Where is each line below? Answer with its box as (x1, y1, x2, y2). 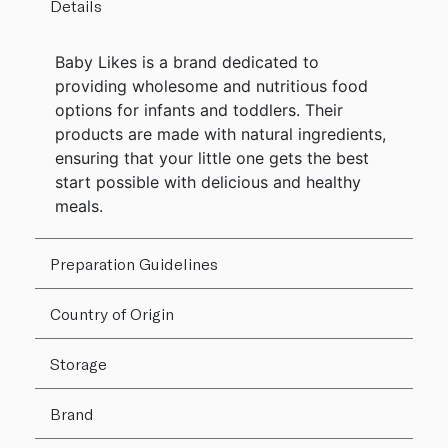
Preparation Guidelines (50, 254, 218, 274)
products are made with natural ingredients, (55, 124, 386, 145)
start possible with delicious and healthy (55, 172, 361, 193)
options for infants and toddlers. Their (55, 100, 343, 121)
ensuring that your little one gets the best (55, 148, 369, 169)
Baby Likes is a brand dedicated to (55, 52, 319, 73)
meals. (55, 196, 103, 217)
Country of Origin (50, 304, 174, 324)
